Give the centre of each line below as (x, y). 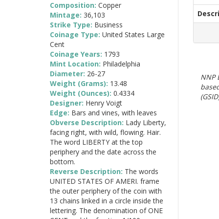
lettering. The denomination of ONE (106, 210)
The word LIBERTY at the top (96, 142)
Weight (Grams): (80, 83)
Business (109, 24)
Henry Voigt (104, 103)
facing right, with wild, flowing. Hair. (105, 132)
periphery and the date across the (103, 152)
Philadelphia (121, 64)
